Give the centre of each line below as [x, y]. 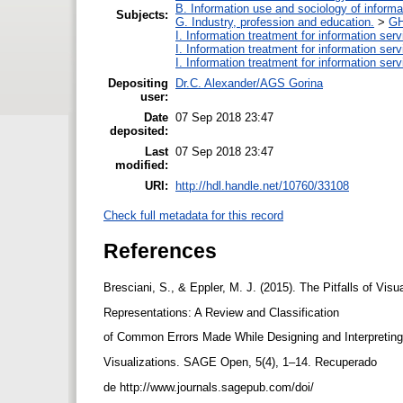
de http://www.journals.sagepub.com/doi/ [210, 388]
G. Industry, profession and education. [275, 22]
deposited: [139, 130]
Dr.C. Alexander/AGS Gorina [249, 83]
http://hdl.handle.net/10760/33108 [262, 185]
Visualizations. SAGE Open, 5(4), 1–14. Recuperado [242, 363]
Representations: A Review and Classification [223, 312]
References [160, 251]
